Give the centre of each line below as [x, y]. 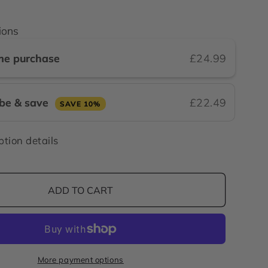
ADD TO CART [81, 190]
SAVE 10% [80, 104]
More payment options [80, 260]
